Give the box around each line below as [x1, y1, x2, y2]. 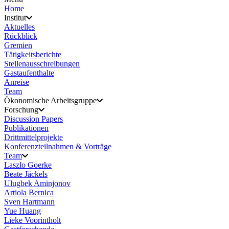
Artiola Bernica [4, 188, 54, 197]
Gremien [4, 41, 32, 50]
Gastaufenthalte [4, 68, 54, 77]
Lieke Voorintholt [4, 216, 61, 224]
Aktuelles [4, 22, 35, 31]
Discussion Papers [4, 114, 63, 123]
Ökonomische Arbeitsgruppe [4, 96, 97, 105]
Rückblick [4, 32, 37, 40]
